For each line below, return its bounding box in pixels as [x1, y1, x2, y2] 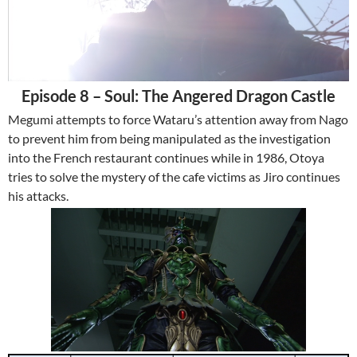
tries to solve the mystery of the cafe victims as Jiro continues [8, 168, 340, 184]
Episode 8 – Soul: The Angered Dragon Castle [22, 85, 335, 105]
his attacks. [8, 187, 69, 203]
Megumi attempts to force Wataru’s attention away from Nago [8, 111, 348, 127]
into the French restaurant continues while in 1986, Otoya [8, 149, 324, 165]
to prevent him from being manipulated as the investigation [8, 130, 331, 146]
